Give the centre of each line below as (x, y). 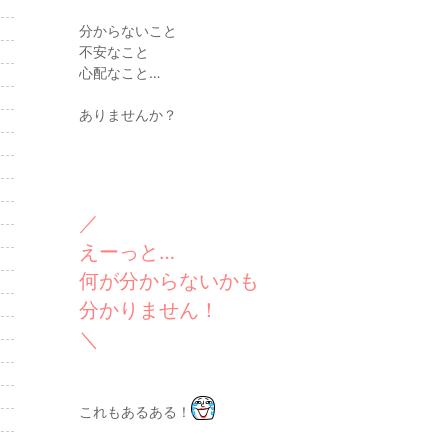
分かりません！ (149, 310)
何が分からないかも (169, 281)
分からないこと (128, 30)
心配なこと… (120, 72)
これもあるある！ (135, 411)
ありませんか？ (128, 114)
